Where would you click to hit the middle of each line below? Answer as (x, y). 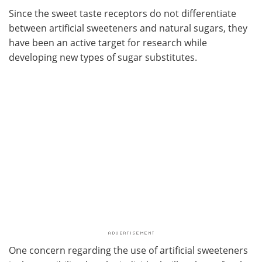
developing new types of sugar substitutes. (103, 58)
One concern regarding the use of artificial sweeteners (128, 251)
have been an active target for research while (108, 43)
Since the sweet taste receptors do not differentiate (123, 14)
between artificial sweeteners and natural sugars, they (128, 28)
